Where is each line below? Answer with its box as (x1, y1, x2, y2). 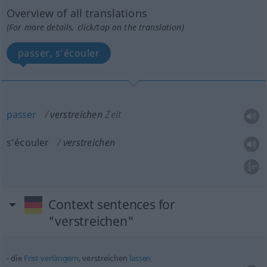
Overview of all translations (6, 6, 147, 20)
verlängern (41, 253, 79, 263)
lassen (129, 253, 151, 263)
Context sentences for (48, 196, 175, 213)
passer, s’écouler (17, 46, 100, 60)
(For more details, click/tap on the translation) (6, 21, 184, 33)
